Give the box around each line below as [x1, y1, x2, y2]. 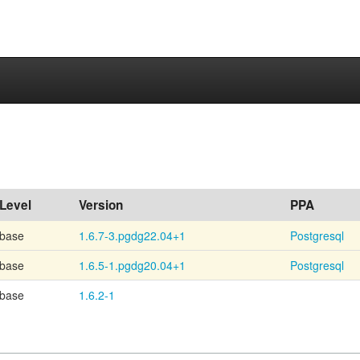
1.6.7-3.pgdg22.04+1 [79, 227, 186, 243]
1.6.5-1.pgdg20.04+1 [79, 257, 186, 273]
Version [79, 196, 123, 214]
